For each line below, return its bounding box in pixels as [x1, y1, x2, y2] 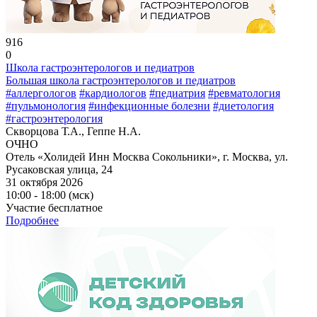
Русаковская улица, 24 [6, 163, 113, 175]
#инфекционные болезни [88, 99, 210, 112]
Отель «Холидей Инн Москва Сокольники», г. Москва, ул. [6, 150, 288, 163]
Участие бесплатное [6, 201, 103, 214]
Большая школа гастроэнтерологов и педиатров [6, 74, 236, 86]
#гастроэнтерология [6, 112, 103, 125]
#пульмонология [6, 99, 86, 112]
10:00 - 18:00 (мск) [6, 188, 93, 201]
